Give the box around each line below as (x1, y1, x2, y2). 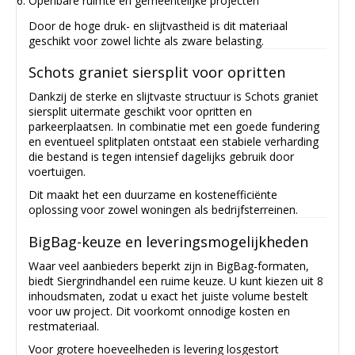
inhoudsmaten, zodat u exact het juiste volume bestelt (29, 288, 308, 303)
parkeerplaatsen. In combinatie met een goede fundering (29, 119, 319, 135)
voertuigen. (29, 164, 86, 180)
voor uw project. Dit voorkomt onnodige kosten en (29, 303, 290, 319)
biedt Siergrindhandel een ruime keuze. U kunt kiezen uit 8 (29, 273, 323, 288)
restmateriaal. (29, 318, 99, 334)
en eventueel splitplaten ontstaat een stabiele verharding (29, 134, 319, 150)
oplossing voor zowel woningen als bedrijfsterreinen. (29, 202, 298, 218)
